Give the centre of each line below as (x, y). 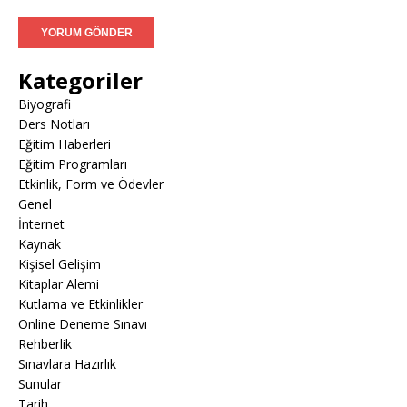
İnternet (41, 224)
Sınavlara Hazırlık (67, 364)
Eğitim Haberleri (65, 144)
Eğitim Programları (73, 164)
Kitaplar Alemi (59, 284)
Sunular (40, 384)
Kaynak (40, 244)
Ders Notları (54, 124)
